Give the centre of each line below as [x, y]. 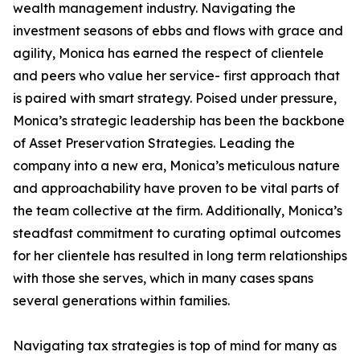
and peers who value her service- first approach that [176, 76]
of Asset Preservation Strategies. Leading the [154, 143]
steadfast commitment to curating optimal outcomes [177, 233]
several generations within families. [121, 301]
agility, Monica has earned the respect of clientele [168, 53]
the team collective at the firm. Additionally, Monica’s [178, 211]
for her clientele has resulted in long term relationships [180, 256]
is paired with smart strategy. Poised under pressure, [175, 98]
